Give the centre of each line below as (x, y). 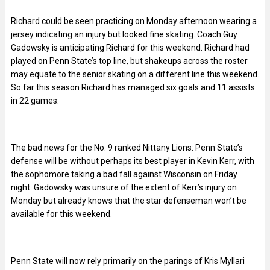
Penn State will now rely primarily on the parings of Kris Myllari (128, 261)
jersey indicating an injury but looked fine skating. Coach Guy (124, 34)
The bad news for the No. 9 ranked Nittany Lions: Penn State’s (127, 147)
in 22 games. (36, 100)
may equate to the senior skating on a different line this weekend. (135, 74)
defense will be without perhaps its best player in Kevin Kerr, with (133, 161)
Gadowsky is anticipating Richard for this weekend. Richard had (130, 47)
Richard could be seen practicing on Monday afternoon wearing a (134, 21)
